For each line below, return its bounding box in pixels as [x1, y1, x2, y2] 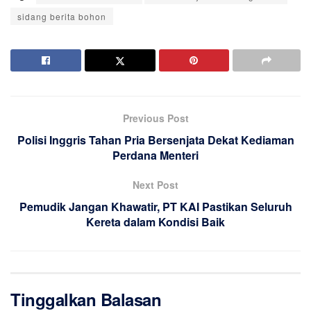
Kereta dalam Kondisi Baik [86, 214, 225, 230]
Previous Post [122, 111, 189, 126]
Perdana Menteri [112, 147, 199, 164]
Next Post [133, 178, 178, 192]
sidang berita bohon [17, 10, 106, 23]
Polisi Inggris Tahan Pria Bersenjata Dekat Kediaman [17, 132, 294, 149]
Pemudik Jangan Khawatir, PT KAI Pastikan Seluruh [19, 199, 292, 215]
